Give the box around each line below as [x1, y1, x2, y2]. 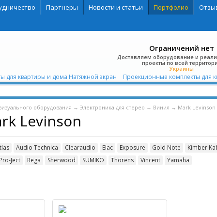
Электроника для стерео [79, 104, 145, 111]
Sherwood [47, 156, 76, 164]
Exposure [119, 143, 145, 152]
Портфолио [153, 3, 188, 12]
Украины [169, 65, 194, 72]
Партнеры [46, 3, 78, 12]
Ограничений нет [149, 43, 214, 53]
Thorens [110, 156, 134, 164]
